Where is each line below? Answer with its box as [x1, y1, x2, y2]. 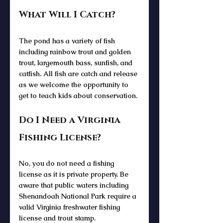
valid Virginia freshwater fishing [19, 202, 122, 212]
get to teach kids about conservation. [19, 91, 137, 100]
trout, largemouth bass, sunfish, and [19, 58, 134, 67]
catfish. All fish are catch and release [19, 69, 139, 78]
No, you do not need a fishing [19, 158, 116, 168]
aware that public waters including [19, 180, 130, 190]
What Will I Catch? [19, 8, 115, 21]
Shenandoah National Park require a [19, 191, 138, 201]
